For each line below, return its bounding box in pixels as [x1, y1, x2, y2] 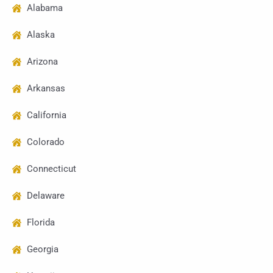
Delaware [26, 190, 65, 202]
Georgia [26, 244, 58, 255]
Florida [26, 217, 55, 229]
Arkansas [26, 83, 65, 94]
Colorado [26, 136, 65, 148]
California [26, 110, 66, 121]
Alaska [26, 29, 55, 41]
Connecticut [26, 163, 76, 175]
